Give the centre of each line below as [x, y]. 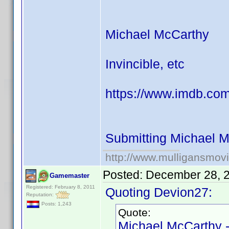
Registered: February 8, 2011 [61, 187]
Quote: [134, 212]
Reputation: [41, 194]
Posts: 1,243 [56, 204]
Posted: [124, 175]
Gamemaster [70, 176]
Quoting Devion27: [159, 192]
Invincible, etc [145, 64]
